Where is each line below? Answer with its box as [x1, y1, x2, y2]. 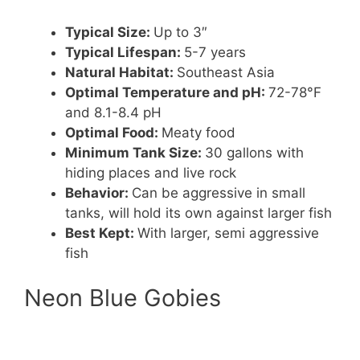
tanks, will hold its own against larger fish [65, 205, 332, 222]
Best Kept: [65, 225, 137, 242]
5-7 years [184, 44, 246, 61]
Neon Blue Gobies [24, 283, 221, 312]
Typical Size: [65, 24, 153, 41]
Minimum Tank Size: [65, 145, 205, 162]
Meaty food [162, 125, 235, 141]
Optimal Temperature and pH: [65, 84, 268, 101]
